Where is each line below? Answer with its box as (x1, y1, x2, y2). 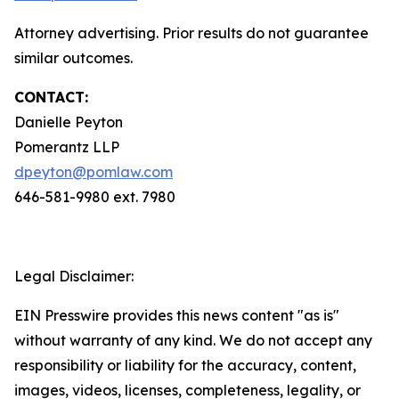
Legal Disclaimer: (14, 267, 134, 285)
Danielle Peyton (14, 113, 126, 131)
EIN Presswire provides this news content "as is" (14, 306, 339, 324)
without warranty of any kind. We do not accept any (14, 331, 372, 349)
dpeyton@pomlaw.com (14, 163, 173, 181)
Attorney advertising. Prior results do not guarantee (14, 24, 369, 42)
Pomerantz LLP (14, 138, 123, 156)
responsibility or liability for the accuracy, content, (14, 356, 356, 374)
